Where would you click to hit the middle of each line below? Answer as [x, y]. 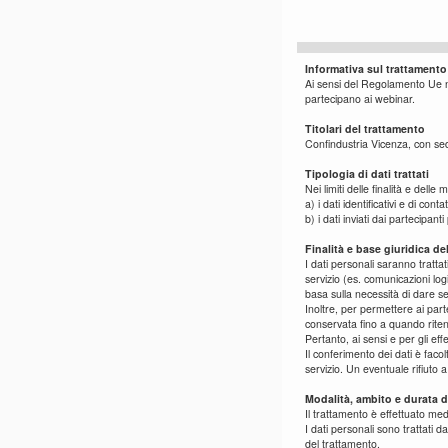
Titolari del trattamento [365, 128]
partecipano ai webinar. [360, 98]
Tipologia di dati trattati [367, 173]
